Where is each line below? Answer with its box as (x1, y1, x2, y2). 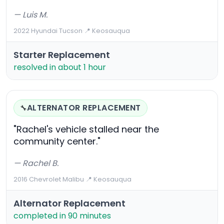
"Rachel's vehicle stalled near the (13, 123, 159, 136)
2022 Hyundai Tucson (13, 26, 82, 36)
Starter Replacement (13, 48, 110, 61)
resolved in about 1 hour (13, 61, 106, 73)
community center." (13, 135, 100, 148)
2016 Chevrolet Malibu (13, 174, 84, 184)
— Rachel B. (13, 157, 58, 169)
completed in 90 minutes (13, 210, 111, 222)
